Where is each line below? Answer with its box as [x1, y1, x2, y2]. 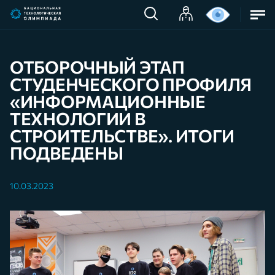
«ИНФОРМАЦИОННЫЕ [10, 91, 206, 112]
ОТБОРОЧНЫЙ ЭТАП [10, 56, 185, 77]
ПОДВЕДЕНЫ [10, 142, 123, 163]
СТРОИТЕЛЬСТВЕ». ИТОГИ [10, 125, 235, 146]
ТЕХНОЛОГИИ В [10, 108, 145, 129]
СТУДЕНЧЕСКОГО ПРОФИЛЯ [10, 74, 252, 95]
